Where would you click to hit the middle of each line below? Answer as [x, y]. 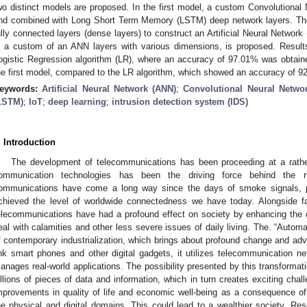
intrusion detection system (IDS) [180, 101]
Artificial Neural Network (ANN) [109, 88]
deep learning [77, 101]
